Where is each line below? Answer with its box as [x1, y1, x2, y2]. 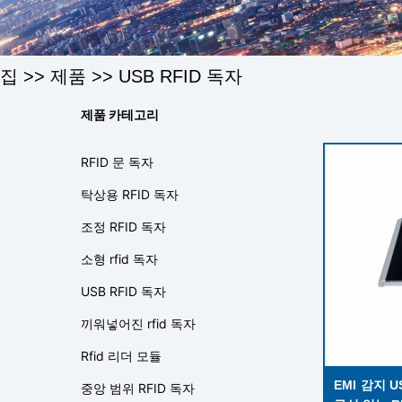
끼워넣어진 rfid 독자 [81, 316, 196, 331]
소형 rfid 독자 [81, 251, 158, 267]
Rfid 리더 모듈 [81, 348, 162, 363]
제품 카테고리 [81, 107, 159, 122]
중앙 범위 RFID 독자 [81, 380, 195, 396]
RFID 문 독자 [81, 154, 153, 170]
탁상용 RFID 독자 [81, 187, 179, 202]
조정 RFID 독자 [81, 219, 166, 234]
